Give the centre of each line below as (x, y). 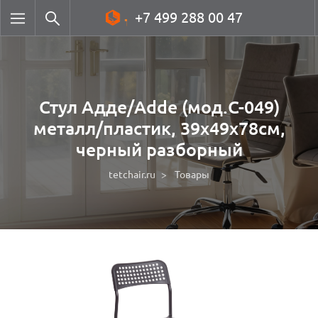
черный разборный (159, 150)
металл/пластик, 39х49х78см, (159, 128)
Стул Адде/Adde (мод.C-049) (159, 107)
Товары (192, 175)
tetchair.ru (132, 175)
